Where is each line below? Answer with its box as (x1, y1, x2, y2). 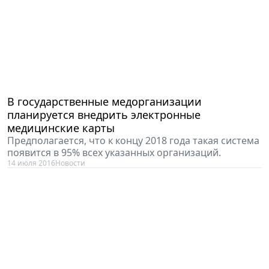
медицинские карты (7, 120, 115, 135)
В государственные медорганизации (7, 94, 202, 109)
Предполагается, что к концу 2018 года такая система (7, 133, 259, 147)
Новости (55, 157, 85, 168)
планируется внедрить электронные (7, 107, 201, 122)
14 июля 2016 (7, 157, 55, 168)
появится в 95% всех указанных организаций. (7, 145, 221, 159)
